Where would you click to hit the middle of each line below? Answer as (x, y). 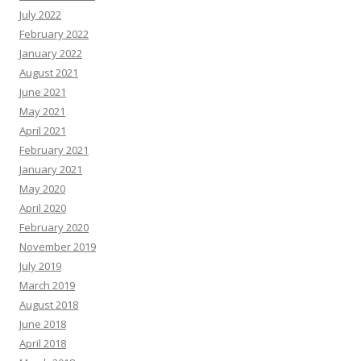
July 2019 (40, 266)
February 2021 (54, 150)
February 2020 (54, 227)
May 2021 (42, 111)
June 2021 (43, 92)
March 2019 (47, 285)
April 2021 (43, 131)
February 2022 (54, 34)
